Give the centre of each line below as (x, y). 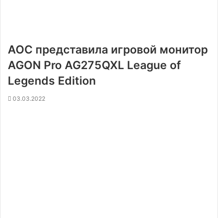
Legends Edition (52, 81)
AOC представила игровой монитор (108, 50)
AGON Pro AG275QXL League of (94, 65)
